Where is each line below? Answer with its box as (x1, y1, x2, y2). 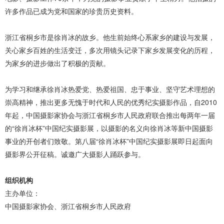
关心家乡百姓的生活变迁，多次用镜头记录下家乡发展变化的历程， (5, 45, 215, 55)
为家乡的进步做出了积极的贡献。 (5, 58, 110, 68)
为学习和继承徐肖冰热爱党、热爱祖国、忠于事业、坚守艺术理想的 (5, 84, 215, 94)
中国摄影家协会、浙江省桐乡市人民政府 (5, 201, 131, 211)
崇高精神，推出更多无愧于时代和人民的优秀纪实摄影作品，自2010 (5, 97, 217, 107)
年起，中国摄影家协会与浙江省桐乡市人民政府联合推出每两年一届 (5, 110, 215, 120)
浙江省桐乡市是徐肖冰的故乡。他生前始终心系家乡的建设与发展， (5, 32, 215, 42)
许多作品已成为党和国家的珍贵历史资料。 (5, 6, 138, 16)
